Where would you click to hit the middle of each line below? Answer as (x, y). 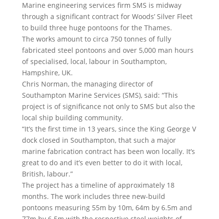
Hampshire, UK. (47, 72)
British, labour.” (47, 174)
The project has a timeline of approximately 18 (98, 185)
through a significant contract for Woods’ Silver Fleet (107, 16)
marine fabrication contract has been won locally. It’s (108, 151)
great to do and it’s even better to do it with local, (102, 162)
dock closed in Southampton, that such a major (99, 140)
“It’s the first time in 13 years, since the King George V (109, 129)
